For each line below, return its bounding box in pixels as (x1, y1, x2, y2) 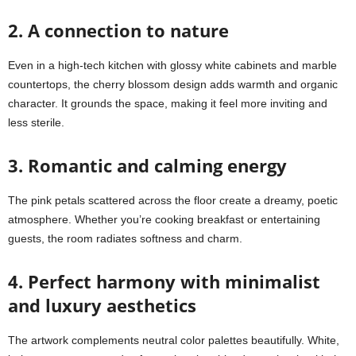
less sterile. (8, 116, 64, 129)
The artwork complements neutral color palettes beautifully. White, (8, 334, 339, 346)
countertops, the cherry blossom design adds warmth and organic (8, 78, 338, 91)
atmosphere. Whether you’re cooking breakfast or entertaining (8, 213, 320, 226)
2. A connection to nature (8, 18, 229, 42)
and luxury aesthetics (8, 293, 196, 317)
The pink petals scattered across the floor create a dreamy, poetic (8, 194, 338, 207)
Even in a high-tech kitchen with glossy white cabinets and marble (8, 59, 337, 72)
